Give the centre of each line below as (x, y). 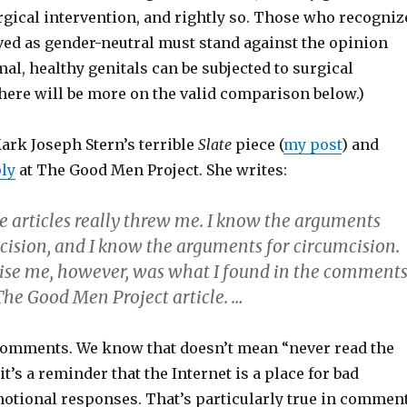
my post (312, 144)
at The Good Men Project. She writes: (151, 170)
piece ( (257, 144)
